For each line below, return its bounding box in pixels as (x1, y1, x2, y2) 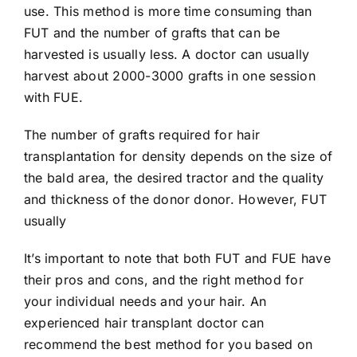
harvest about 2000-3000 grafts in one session (24, 67, 316, 84)
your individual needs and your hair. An (24, 292, 267, 309)
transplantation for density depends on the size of (24, 147, 332, 164)
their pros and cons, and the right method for (24, 271, 304, 288)
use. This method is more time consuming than (24, 2, 312, 19)
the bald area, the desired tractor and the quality (24, 169, 324, 186)
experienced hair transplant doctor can (24, 314, 265, 331)
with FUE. (24, 88, 84, 105)
